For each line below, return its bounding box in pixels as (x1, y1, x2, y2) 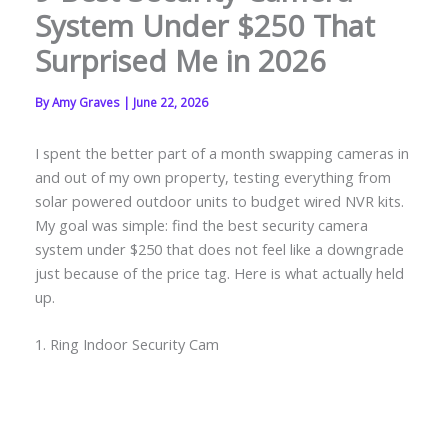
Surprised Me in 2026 (34, 41, 326, 82)
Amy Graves (51, 94, 123, 111)
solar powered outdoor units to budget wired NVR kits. (34, 190, 404, 211)
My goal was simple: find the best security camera (34, 214, 368, 235)
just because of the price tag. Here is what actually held (34, 262, 404, 283)
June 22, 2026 (132, 94, 208, 111)
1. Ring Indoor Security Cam (34, 333, 219, 354)
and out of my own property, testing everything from (34, 166, 391, 187)
